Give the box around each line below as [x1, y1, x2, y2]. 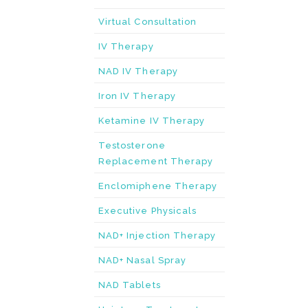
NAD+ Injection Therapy [98, 230, 217, 241]
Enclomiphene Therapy [98, 181, 218, 191]
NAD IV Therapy [98, 66, 178, 76]
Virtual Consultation [98, 16, 197, 27]
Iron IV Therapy [98, 91, 176, 101]
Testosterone [98, 140, 166, 151]
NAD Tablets [98, 280, 161, 290]
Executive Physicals [98, 206, 197, 216]
